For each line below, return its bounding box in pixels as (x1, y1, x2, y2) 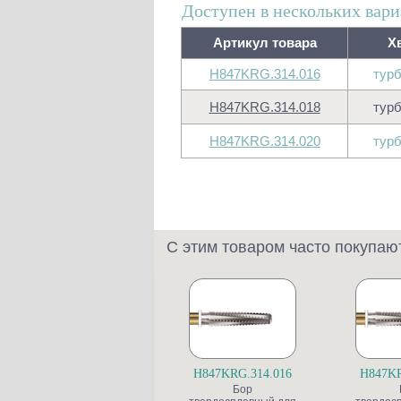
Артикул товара (212, 35, 317, 50)
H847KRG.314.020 (209, 133, 320, 149)
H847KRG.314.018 (209, 99, 320, 115)
